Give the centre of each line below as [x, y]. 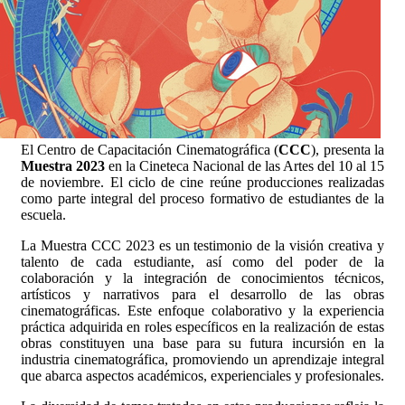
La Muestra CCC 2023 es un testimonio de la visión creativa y [202, 246]
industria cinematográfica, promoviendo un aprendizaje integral [202, 360]
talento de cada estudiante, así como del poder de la [202, 262]
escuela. [43, 215]
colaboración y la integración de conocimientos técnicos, [202, 278]
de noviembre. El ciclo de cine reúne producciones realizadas [202, 183]
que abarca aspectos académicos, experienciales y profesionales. [202, 376]
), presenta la [348, 150]
